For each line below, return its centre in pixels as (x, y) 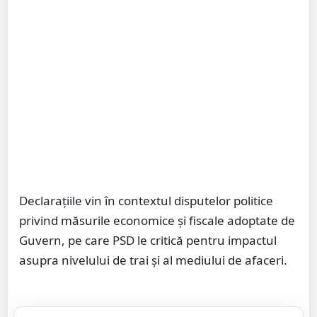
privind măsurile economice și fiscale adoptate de (157, 221)
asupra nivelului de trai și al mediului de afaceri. (153, 260)
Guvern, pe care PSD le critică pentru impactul (148, 241)
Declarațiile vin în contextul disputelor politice (146, 201)
